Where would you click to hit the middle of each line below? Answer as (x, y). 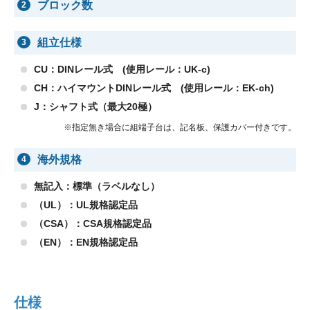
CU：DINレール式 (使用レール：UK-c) (122, 70)
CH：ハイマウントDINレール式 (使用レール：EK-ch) (154, 88)
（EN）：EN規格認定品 (86, 243)
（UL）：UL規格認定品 (86, 205)
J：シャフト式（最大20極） (95, 107)
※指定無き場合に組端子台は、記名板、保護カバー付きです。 (180, 128)
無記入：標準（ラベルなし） (97, 186)
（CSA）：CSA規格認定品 (93, 224)
